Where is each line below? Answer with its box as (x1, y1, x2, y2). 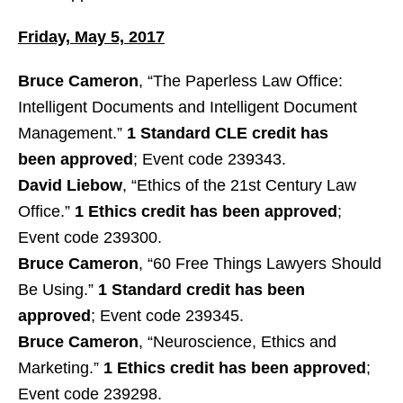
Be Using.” (18, 281, 98, 299)
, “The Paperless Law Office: (139, 72, 343, 90)
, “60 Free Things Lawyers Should (139, 255, 381, 273)
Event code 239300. (18, 228, 162, 246)
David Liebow (18, 176, 122, 194)
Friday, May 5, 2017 (18, 28, 165, 46)
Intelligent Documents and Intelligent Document (18, 98, 357, 116)
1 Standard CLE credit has (122, 124, 328, 142)
